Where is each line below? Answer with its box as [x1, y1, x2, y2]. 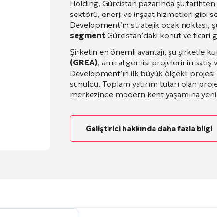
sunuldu [70, 79, 98, 89]
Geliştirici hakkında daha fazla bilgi [86, 124, 212, 133]
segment [70, 31, 105, 40]
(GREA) [70, 58, 98, 67]
